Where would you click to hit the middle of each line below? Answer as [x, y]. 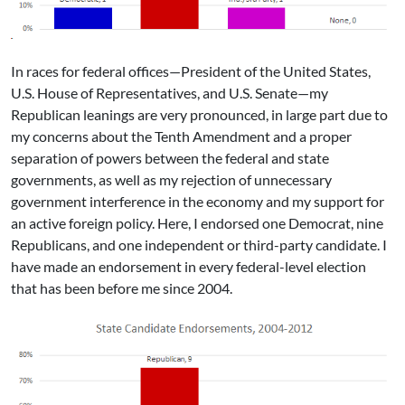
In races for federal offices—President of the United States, [191, 71]
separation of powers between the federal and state [170, 158]
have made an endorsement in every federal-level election [188, 267]
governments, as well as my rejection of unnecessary [171, 180]
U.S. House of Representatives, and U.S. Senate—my [170, 93]
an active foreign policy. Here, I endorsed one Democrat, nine [197, 223]
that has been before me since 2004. [122, 288]
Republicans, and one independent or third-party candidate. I [199, 245]
